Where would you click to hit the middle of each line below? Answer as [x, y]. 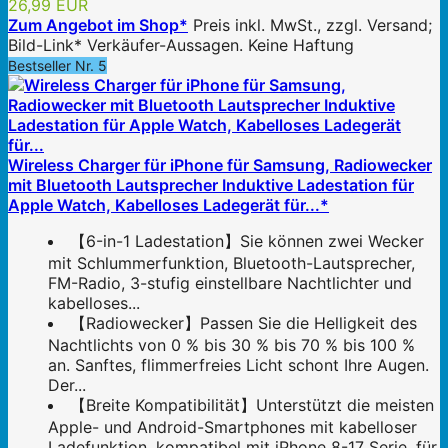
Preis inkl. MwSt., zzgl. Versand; [312, 25]
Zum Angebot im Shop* [98, 25]
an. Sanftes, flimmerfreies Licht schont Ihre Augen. [238, 365]
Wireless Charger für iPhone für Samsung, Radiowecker [220, 165]
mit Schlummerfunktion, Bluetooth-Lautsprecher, [231, 263]
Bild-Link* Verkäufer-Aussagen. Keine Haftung [181, 45]
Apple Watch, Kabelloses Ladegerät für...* [168, 205]
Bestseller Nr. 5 [57, 66]
